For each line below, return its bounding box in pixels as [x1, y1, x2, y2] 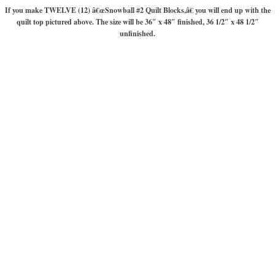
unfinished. [120, 28, 155, 39]
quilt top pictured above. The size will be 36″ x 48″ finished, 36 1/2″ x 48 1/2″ [16, 16, 259, 27]
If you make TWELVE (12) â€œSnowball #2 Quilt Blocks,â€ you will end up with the [4, 4, 271, 15]
